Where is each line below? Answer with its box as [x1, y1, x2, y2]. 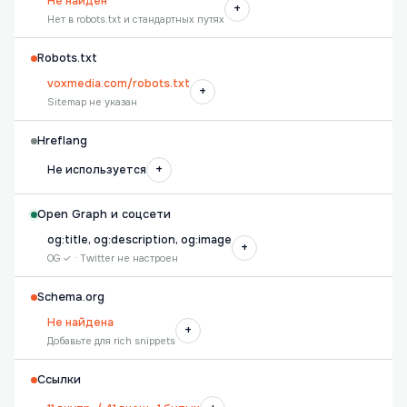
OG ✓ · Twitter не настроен [47, 252, 178, 264]
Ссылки [37, 372, 81, 387]
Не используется [47, 163, 146, 177]
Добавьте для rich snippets [47, 334, 175, 347]
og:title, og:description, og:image [47, 233, 232, 247]
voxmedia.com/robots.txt [47, 76, 190, 91]
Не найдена [47, 315, 114, 330]
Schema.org [37, 290, 104, 304]
